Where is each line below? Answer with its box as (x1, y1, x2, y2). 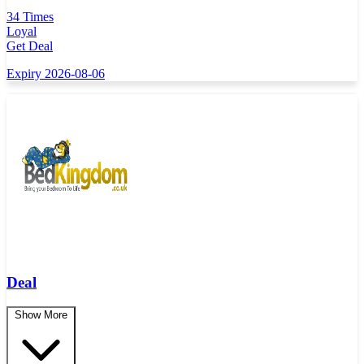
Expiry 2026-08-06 (6, 66, 105, 80)
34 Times (6, 9, 54, 24)
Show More (15, 309, 67, 322)
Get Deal (6, 38, 53, 53)
